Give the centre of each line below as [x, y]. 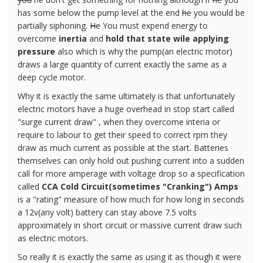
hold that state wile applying [166, 38]
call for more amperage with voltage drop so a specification [131, 173]
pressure [36, 51]
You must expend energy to [154, 25]
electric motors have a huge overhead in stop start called [126, 109]
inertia [73, 38]
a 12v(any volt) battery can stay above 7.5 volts [107, 212]
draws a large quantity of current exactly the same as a [122, 64]
